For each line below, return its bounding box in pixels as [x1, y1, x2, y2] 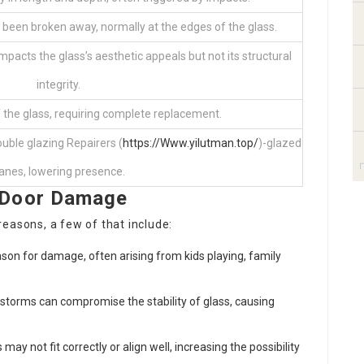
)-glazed [258, 136, 301, 149]
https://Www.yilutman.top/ [122, 136, 258, 149]
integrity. [37, 78, 80, 91]
